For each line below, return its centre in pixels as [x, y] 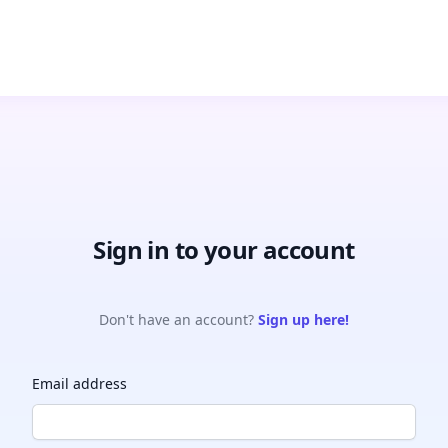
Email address [79, 383]
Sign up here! [303, 319]
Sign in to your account [224, 249]
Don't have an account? [178, 319]
